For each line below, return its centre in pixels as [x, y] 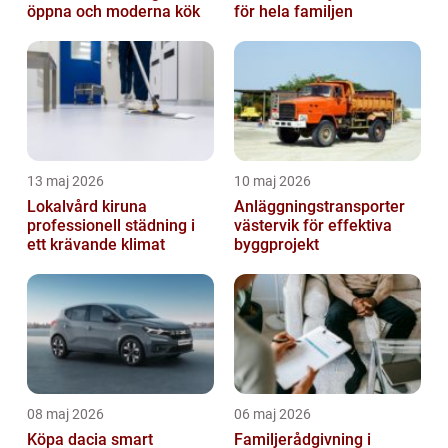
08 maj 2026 [65, 414]
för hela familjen [293, 12]
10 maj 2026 [272, 181]
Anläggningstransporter [319, 207]
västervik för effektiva [313, 226]
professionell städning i [111, 226]
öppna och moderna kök [113, 12]
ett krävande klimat [96, 245]
